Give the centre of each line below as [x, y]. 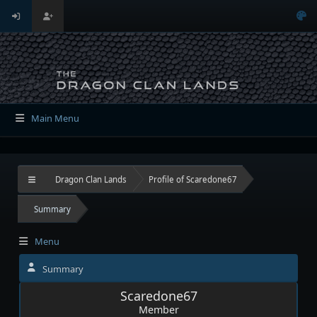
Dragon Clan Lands [91, 179]
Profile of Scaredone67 [193, 179]
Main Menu [56, 118]
